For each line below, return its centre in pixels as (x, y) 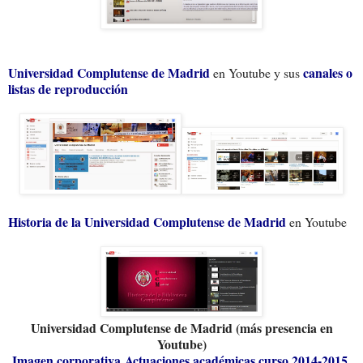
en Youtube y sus (258, 72)
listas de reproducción (68, 88)
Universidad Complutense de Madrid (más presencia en (181, 327)
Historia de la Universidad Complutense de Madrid (147, 221)
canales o (328, 72)
